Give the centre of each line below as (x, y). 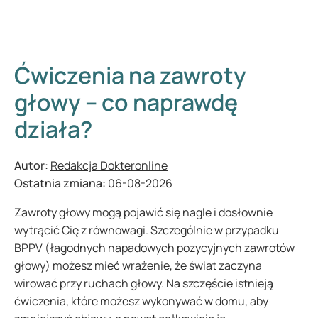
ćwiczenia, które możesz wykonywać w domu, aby (141, 301)
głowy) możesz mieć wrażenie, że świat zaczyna (138, 265)
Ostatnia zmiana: (61, 183)
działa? (53, 129)
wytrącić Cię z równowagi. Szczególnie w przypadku (147, 230)
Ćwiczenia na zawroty (130, 75)
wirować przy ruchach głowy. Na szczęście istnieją (144, 283)
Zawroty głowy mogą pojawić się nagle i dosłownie (143, 212)
